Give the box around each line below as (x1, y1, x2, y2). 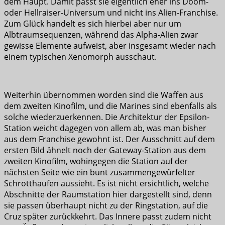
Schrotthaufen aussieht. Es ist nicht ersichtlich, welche (4, 178, 209, 189)
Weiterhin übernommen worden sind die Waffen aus (4, 89, 203, 101)
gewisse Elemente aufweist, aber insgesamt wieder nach (4, 40, 216, 52)
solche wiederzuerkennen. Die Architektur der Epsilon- (4, 111, 209, 123)
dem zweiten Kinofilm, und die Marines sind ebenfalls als (4, 100, 217, 112)
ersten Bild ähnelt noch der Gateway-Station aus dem (4, 145, 206, 156)
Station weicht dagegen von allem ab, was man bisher (4, 123, 206, 134)
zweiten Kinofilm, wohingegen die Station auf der (4, 156, 188, 167)
